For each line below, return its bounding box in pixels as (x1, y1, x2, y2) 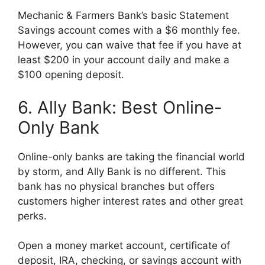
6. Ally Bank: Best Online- (18, 96, 222, 118)
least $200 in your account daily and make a (18, 54, 230, 66)
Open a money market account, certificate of (18, 240, 230, 252)
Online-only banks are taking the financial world (18, 150, 245, 163)
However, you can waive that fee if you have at (18, 39, 241, 51)
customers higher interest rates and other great (18, 195, 243, 207)
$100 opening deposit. (18, 69, 127, 81)
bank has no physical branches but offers (18, 180, 215, 192)
